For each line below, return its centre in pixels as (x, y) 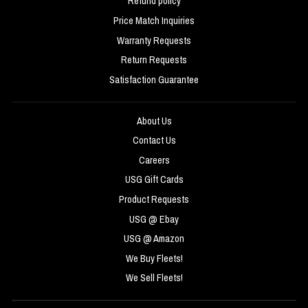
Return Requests (154, 60)
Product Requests (154, 199)
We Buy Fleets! (154, 258)
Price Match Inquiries (154, 21)
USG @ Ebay (154, 219)
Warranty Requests (154, 40)
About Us (154, 121)
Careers (154, 160)
